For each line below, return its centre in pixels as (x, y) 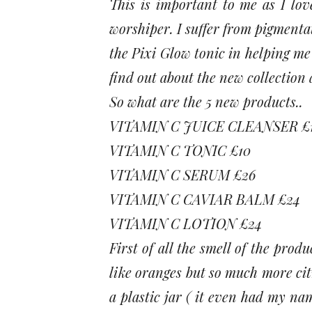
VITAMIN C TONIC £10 (180, 150)
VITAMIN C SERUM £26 (183, 174)
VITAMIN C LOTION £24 (186, 223)
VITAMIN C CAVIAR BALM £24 (205, 198)
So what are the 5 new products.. (206, 101)
